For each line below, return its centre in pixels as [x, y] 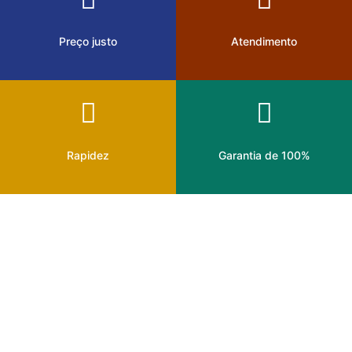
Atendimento [264, 42]
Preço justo [88, 42]
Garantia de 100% [264, 156]
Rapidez [88, 156]
